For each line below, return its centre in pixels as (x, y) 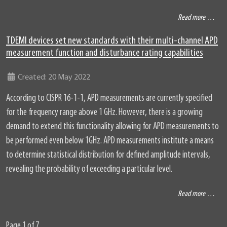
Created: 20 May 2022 (54, 78)
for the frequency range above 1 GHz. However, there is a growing (104, 113)
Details (17, 77)
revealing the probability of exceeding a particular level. (89, 170)
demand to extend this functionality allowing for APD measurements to (112, 127)
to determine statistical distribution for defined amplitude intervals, (108, 156)
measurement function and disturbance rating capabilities (105, 53)
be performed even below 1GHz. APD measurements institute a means (110, 141)
